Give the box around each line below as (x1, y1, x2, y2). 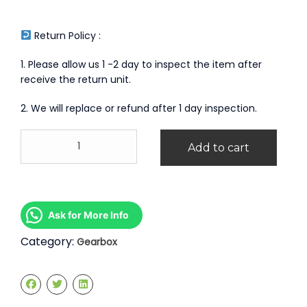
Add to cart (188, 140, 249, 154)
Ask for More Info (48, 208, 129, 221)
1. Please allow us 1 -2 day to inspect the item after (21, 57, 262, 71)
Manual (20, 186, 55, 200)
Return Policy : (31, 28, 101, 42)
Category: (21, 233, 77, 249)
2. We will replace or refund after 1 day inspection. (21, 101, 257, 115)
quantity (20, 214, 60, 229)
